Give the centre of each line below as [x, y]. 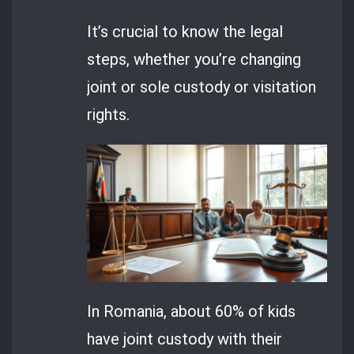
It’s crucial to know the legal [185, 31]
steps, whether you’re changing [194, 59]
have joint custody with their [185, 339]
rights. [109, 114]
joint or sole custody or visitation [202, 87]
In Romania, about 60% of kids [192, 312]
